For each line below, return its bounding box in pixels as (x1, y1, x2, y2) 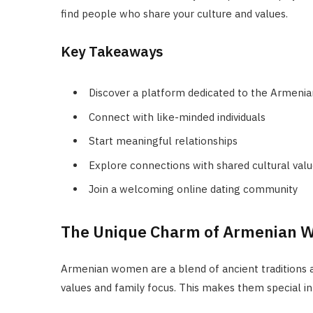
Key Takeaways (61, 42, 163, 61)
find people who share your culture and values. (61, 7, 288, 21)
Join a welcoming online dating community (89, 182, 298, 196)
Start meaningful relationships (89, 134, 238, 148)
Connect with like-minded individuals (89, 110, 265, 124)
